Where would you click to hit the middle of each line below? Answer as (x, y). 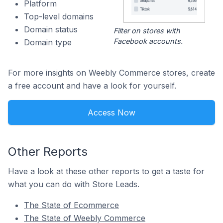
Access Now (111, 113)
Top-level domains (59, 16)
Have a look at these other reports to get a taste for (106, 171)
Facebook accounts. (148, 41)
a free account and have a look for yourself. (92, 86)
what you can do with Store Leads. (74, 184)
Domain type (48, 42)
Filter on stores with (147, 31)
